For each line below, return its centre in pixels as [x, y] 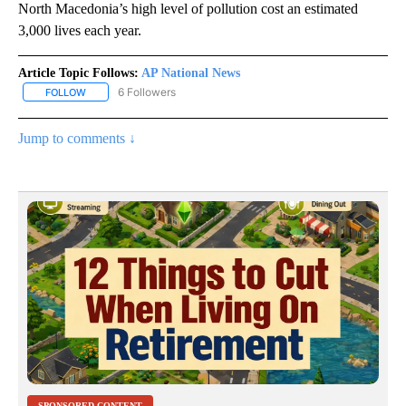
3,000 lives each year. [80, 30]
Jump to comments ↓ [77, 138]
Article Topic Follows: [78, 72]
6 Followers [147, 92]
